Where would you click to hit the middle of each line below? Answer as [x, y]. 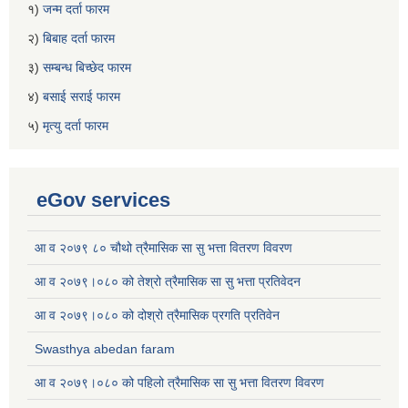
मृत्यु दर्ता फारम [77, 125]
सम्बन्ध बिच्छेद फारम [89, 67]
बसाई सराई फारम [82, 96]
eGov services [103, 199]
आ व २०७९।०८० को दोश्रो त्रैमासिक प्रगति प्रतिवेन [157, 315]
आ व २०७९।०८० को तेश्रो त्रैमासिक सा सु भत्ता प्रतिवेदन [168, 281]
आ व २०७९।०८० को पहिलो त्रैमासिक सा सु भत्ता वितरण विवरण [179, 382]
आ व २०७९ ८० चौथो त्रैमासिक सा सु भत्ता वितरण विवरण [163, 247]
